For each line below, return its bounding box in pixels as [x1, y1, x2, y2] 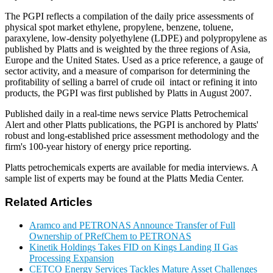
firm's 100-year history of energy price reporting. [5, 141, 191, 152]
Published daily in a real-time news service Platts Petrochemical [5, 108, 248, 119]
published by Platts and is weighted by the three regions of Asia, [5, 43, 250, 54]
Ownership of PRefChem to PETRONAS [29, 231, 191, 242]
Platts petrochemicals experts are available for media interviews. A [5, 161, 258, 172]
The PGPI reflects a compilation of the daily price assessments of [5, 10, 253, 21]
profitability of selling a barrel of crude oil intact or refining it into [5, 76, 257, 87]
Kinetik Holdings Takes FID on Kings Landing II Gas [29, 242, 238, 253]
